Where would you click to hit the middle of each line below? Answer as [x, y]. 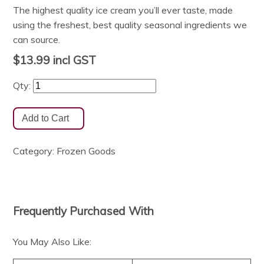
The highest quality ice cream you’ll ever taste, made [123, 10]
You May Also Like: [52, 242]
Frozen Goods [86, 151]
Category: [35, 151]
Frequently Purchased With [84, 211]
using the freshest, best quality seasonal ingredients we [130, 25]
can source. [37, 40]
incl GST [73, 60]
